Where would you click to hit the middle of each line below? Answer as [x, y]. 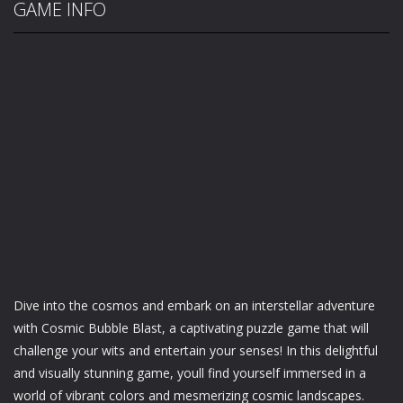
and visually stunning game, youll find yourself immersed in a [190, 372]
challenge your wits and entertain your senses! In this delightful [196, 350]
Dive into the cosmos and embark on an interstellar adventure [194, 305]
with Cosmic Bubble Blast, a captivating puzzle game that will [191, 327]
